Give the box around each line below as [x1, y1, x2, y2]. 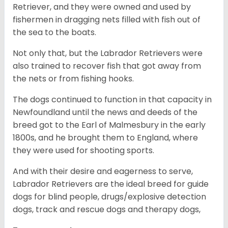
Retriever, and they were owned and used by [13, 1, 191, 13]
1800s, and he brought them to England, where [13, 132, 198, 144]
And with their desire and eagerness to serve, [13, 165, 193, 178]
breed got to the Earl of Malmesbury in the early [13, 119, 206, 131]
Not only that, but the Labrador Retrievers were [13, 47, 203, 60]
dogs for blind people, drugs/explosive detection [13, 191, 206, 203]
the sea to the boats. [13, 26, 98, 39]
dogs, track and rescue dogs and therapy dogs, [13, 204, 203, 216]
